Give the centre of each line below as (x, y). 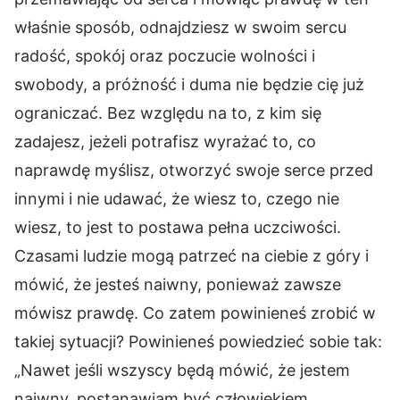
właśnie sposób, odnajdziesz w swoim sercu (180, 27)
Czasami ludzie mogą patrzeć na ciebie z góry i (192, 255)
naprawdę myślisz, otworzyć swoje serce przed (194, 170)
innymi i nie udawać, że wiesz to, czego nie (177, 198)
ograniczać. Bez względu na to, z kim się (168, 112)
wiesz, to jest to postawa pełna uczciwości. (178, 227)
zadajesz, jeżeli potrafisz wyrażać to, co (165, 141)
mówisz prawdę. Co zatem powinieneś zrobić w (195, 312)
